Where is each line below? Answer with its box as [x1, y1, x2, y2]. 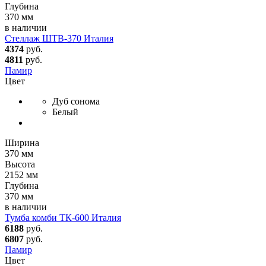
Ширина [5, 137, 39, 148]
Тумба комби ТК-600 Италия [5, 212, 121, 223]
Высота [5, 159, 35, 169]
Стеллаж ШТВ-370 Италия [5, 33, 113, 43]
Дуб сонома [52, 96, 100, 106]
